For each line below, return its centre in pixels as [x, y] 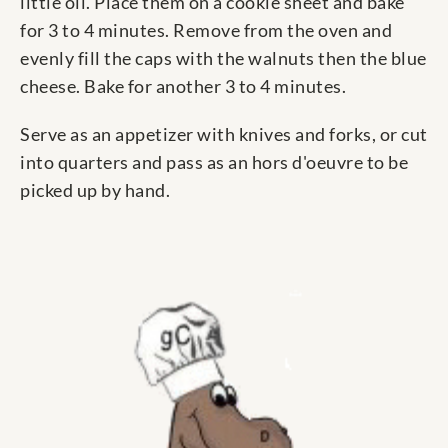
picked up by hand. [95, 190]
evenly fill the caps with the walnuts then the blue [223, 58]
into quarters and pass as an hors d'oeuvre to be [214, 162]
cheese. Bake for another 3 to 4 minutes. [183, 86]
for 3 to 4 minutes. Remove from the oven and [206, 30]
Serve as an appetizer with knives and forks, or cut [224, 134]
